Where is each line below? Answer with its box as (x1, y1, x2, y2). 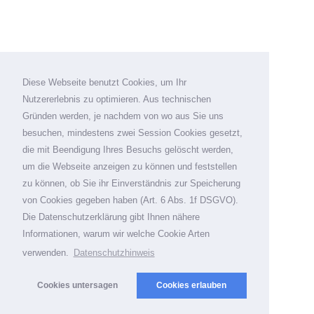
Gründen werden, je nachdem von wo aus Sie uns (22, 111, 224, 122)
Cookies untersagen (37, 280, 118, 290)
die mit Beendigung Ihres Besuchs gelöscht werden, (22, 144, 233, 156)
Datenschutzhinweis (73, 247, 155, 259)
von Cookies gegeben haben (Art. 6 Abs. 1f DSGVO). (22, 195, 238, 206)
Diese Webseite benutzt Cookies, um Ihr (22, 77, 186, 88)
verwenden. (22, 247, 71, 259)
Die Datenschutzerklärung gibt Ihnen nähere (22, 212, 200, 223)
